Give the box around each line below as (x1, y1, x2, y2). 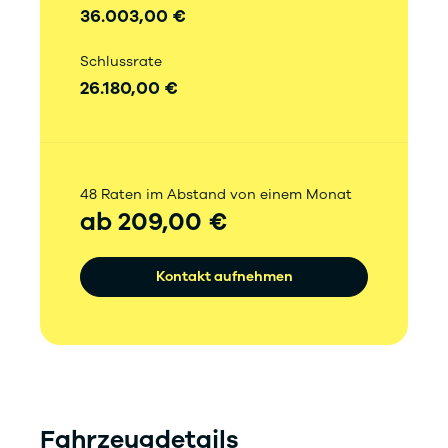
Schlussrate (80, 52, 162, 72)
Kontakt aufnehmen (155, 267, 293, 287)
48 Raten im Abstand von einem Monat (80, 185, 352, 205)
